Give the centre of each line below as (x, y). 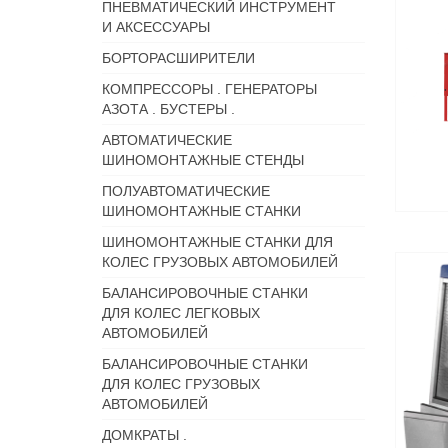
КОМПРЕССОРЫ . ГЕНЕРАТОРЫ (209, 89)
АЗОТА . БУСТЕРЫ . (168, 109)
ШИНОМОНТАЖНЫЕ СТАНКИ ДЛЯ (217, 242)
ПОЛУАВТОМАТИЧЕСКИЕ (186, 191)
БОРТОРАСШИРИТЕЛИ (178, 58)
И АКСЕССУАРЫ (156, 27)
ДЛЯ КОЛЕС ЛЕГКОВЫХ (181, 313)
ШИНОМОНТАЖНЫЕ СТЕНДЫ (203, 160)
